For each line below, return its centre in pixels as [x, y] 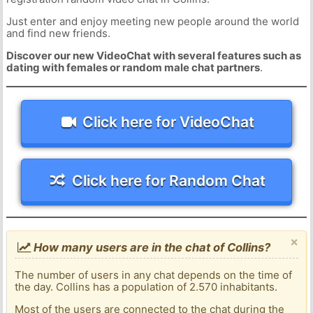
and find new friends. [58, 34]
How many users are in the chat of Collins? [151, 248]
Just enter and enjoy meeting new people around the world [152, 22]
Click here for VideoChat [169, 122]
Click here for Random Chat [168, 180]
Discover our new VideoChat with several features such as [153, 56]
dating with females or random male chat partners [133, 68]
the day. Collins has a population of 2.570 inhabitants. [146, 287]
